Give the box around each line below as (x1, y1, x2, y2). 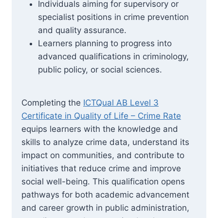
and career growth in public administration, (21, 203, 189, 213)
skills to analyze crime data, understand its (21, 137, 189, 147)
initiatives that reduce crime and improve (21, 163, 181, 173)
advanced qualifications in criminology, (38, 52, 189, 61)
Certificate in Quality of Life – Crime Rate (21, 111, 181, 121)
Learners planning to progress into (38, 38, 172, 48)
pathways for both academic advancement (21, 190, 189, 200)
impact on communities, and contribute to (21, 150, 184, 160)
